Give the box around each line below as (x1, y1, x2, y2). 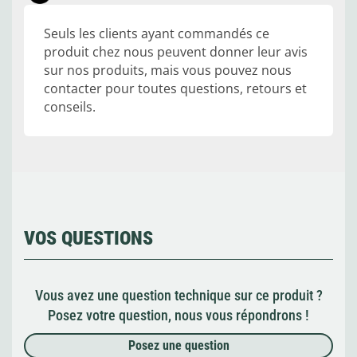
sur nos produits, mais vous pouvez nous (44, 61, 292, 80)
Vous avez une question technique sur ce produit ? (34, 287, 323, 304)
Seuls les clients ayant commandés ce (44, 25, 269, 43)
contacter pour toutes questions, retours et (44, 80, 307, 98)
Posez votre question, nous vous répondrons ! (48, 307, 309, 324)
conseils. (44, 98, 96, 116)
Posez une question (127, 338, 229, 354)
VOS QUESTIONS (24, 227, 153, 250)
